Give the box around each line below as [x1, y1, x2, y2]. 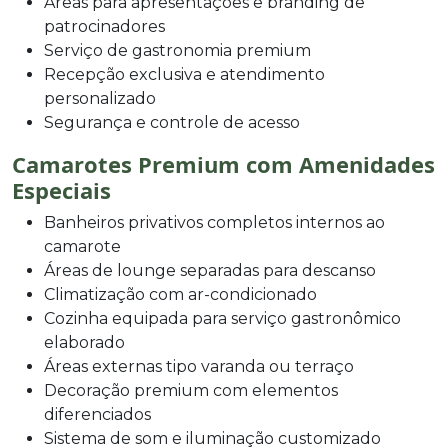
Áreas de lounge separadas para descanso [44, 260, 376, 280]
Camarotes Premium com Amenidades [12, 148, 435, 179]
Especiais [12, 174, 111, 205]
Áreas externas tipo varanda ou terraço [44, 356, 354, 376]
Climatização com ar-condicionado [44, 284, 317, 304]
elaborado [44, 332, 125, 352]
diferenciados [44, 404, 151, 424]
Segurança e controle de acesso [44, 112, 300, 132]
